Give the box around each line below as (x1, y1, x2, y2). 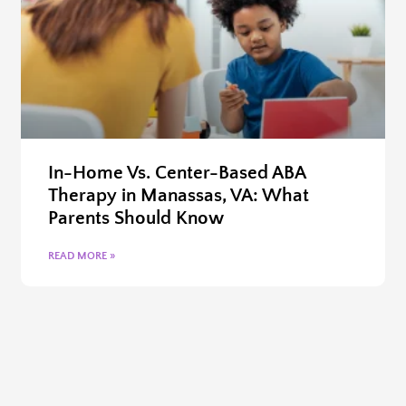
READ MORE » (48, 249, 116, 262)
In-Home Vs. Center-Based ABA (48, 161, 306, 183)
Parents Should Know (48, 207, 225, 228)
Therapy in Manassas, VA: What (48, 184, 310, 206)
